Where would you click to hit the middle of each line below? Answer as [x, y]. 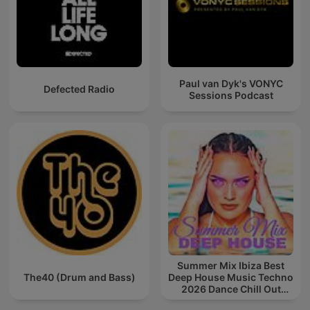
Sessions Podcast [231, 95]
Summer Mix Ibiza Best [231, 266]
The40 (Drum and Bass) [79, 277]
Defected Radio [79, 89]
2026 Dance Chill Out [231, 289]
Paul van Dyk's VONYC [231, 83]
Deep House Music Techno [231, 277]
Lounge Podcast [231, 301]
